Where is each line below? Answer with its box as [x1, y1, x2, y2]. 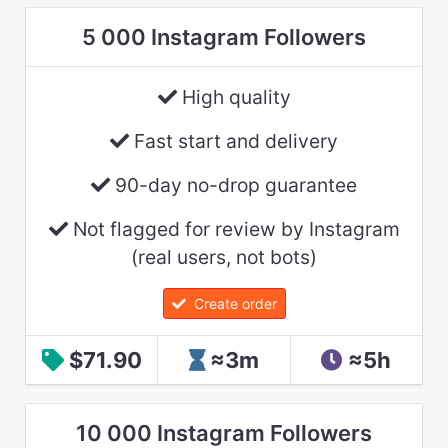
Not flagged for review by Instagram [67, 217, 400, 242]
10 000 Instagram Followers [76, 419, 372, 446]
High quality [176, 85, 291, 110]
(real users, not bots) [131, 245, 317, 270]
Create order [185, 294, 277, 312]
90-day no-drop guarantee [110, 173, 357, 198]
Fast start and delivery [129, 129, 338, 154]
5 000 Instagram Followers [82, 24, 366, 51]
